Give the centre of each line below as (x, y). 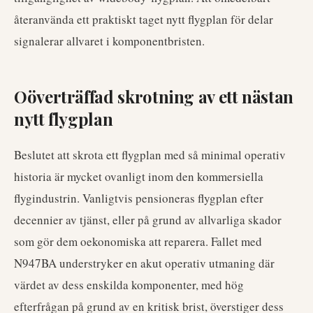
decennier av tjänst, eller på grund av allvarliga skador (148, 220)
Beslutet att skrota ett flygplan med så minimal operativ (150, 155)
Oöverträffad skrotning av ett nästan (154, 96)
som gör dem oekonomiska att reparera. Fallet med (138, 241)
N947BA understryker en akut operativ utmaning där (144, 263)
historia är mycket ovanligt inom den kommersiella (139, 176)
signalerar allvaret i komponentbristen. (109, 41)
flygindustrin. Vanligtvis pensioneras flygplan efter (139, 198)
